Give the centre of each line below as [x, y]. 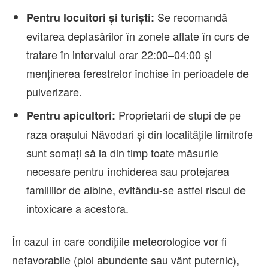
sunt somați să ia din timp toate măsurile [122, 153]
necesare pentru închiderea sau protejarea [128, 171]
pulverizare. [54, 92]
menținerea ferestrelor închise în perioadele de [138, 73]
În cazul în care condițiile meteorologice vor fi [119, 241]
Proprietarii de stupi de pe [178, 115]
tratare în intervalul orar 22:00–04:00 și [119, 55]
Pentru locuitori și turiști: [90, 18]
